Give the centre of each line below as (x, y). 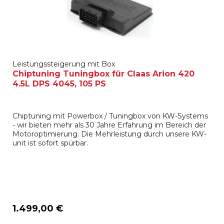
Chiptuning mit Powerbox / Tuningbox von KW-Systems (110, 116)
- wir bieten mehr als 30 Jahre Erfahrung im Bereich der (109, 125)
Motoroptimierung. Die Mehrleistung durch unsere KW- (110, 134)
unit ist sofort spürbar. (50, 143)
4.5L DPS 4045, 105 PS (59, 83)
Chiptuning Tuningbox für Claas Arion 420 (104, 73)
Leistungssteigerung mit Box (64, 64)
